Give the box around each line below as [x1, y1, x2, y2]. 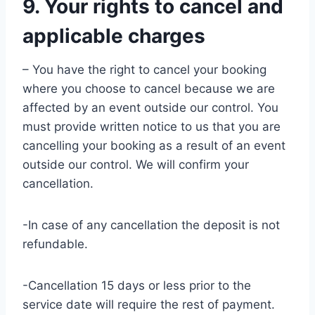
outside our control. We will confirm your [22, 157, 249, 172]
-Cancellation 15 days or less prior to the [22, 278, 251, 292]
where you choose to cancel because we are [22, 82, 275, 96]
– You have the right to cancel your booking [22, 63, 266, 77]
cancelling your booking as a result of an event [22, 139, 285, 153]
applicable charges [22, 24, 205, 48]
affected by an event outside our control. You [22, 101, 278, 115]
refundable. [22, 237, 88, 251]
